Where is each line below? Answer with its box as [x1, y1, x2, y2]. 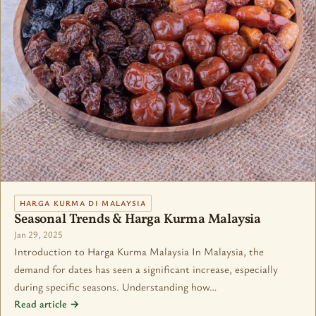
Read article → [14, 297, 80, 311]
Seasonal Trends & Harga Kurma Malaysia [14, 210, 262, 229]
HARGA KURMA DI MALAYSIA [19, 198, 147, 209]
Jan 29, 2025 [14, 229, 63, 241]
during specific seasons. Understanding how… [14, 279, 218, 294]
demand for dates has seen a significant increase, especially [14, 262, 279, 276]
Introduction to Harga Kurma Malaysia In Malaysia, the [14, 244, 265, 259]
